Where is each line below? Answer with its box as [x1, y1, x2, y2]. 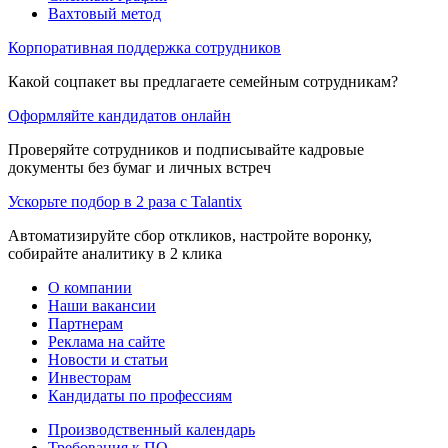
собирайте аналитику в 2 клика [8, 244, 222, 262]
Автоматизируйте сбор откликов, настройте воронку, [8, 226, 372, 244]
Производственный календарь [48, 420, 255, 438]
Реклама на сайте [48, 332, 165, 350]
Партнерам [48, 314, 123, 332]
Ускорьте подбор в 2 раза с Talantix [8, 192, 242, 210]
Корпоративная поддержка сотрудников [8, 38, 281, 56]
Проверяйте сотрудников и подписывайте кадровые [8, 140, 364, 158]
